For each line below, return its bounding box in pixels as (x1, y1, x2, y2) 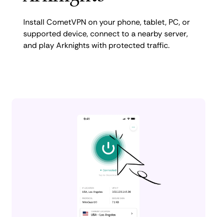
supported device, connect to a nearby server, (23, 28, 188, 39)
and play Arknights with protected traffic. (23, 40, 170, 50)
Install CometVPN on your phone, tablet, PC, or (23, 16, 190, 27)
